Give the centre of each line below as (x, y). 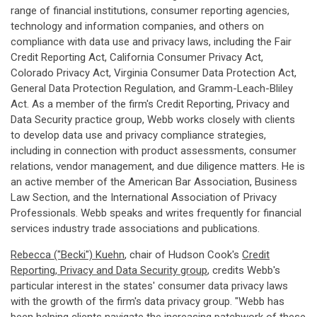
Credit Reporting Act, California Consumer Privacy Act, (137, 57)
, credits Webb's (244, 270)
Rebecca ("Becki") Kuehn (68, 255)
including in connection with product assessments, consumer (154, 151)
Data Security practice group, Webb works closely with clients (153, 120)
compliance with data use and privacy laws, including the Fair (151, 42)
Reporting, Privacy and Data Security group (109, 270)
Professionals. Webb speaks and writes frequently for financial (156, 213)
